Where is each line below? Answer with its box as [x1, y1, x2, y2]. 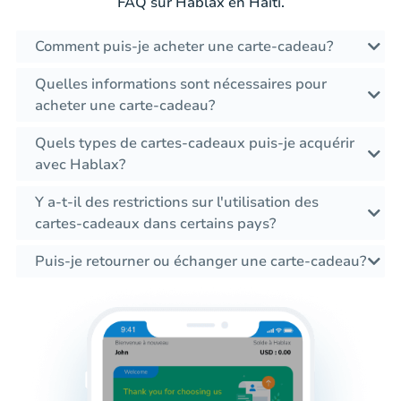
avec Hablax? [35, 155, 125, 175]
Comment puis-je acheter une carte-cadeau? [35, 37, 333, 57]
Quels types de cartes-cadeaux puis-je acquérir [35, 133, 354, 154]
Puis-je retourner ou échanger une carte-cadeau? [35, 252, 366, 272]
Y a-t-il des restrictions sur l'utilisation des [35, 192, 319, 213]
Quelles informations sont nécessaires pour [35, 74, 327, 95]
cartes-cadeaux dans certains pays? [35, 214, 276, 235]
